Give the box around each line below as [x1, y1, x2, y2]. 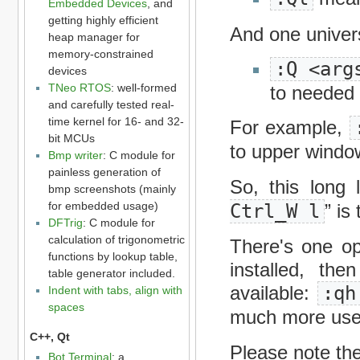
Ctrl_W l [229, 199, 320, 223]
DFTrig [47, 216, 83, 230]
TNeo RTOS [47, 81, 111, 95]
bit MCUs [47, 132, 95, 145]
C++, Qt [29, 329, 70, 343]
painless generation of [47, 166, 161, 179]
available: [229, 282, 318, 305]
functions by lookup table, [47, 250, 178, 264]
